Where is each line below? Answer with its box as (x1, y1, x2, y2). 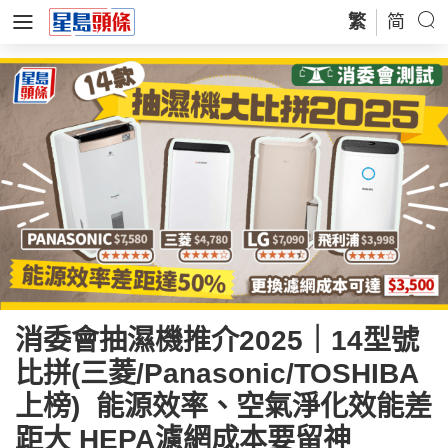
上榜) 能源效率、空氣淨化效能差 (15, 391, 432, 422)
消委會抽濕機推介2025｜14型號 (15, 325, 419, 356)
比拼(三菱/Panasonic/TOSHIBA (15, 358, 419, 389)
